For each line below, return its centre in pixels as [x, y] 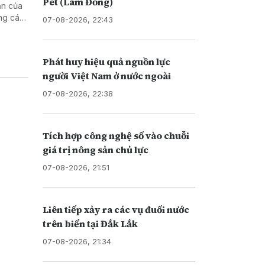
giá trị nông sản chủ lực [95, 149]
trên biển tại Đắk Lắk [90, 223]
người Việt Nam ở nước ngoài [106, 75]
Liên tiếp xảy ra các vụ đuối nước [116, 209]
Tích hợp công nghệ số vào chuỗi [116, 135]
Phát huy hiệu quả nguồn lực [106, 61]
